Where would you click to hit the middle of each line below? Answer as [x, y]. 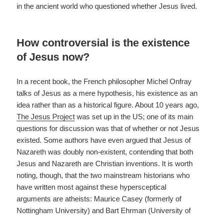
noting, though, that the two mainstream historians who [103, 175]
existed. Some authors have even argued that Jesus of [104, 140]
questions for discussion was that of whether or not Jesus [108, 129]
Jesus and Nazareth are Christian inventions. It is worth [105, 164]
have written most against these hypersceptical [92, 187]
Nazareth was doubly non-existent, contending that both [105, 152]
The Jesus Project [46, 117]
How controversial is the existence [103, 43]
